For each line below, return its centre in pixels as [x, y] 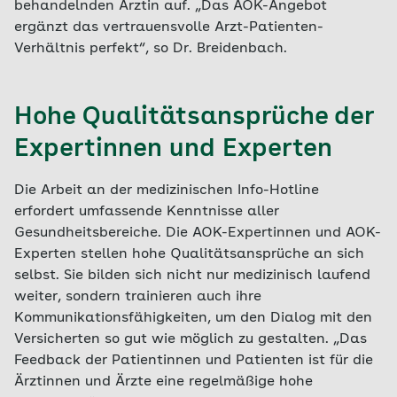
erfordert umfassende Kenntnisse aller [147, 211]
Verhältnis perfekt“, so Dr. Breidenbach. [151, 48]
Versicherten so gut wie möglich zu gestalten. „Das [191, 339]
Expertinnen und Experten [173, 149]
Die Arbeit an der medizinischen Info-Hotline [167, 190]
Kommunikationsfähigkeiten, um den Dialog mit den [193, 318]
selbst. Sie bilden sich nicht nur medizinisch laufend [192, 275]
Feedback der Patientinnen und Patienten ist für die [194, 360]
